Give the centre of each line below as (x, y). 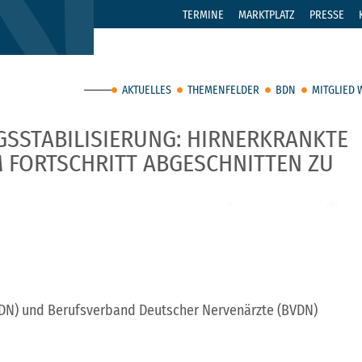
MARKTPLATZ (267, 15)
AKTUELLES (147, 90)
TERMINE (203, 15)
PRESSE (327, 15)
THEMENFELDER (223, 90)
